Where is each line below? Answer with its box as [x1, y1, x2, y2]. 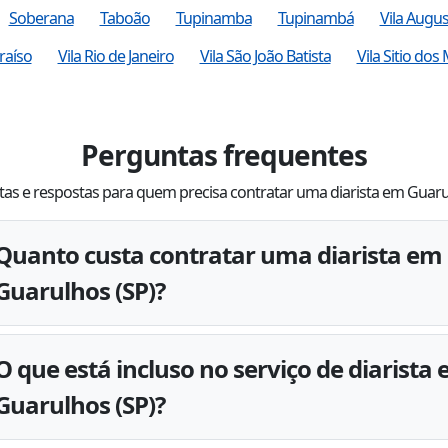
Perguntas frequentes [81, 135, 367, 174]
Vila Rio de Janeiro [57, 44, 174, 67]
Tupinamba [175, 6, 252, 29]
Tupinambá [277, 6, 354, 29]
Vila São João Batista [199, 44, 331, 67]
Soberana [8, 6, 74, 29]
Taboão [99, 6, 150, 29]
